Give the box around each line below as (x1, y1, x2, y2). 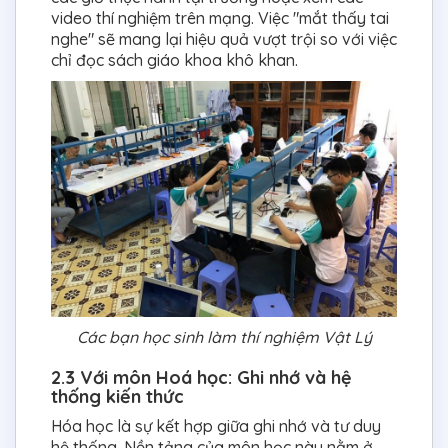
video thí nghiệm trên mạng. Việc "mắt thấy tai (51, 7, 389, 28)
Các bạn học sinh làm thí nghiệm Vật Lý (76, 326, 372, 347)
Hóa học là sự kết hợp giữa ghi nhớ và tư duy (51, 415, 381, 436)
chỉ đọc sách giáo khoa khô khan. (51, 49, 298, 70)
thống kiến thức (51, 384, 189, 408)
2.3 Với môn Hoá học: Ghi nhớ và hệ (51, 365, 352, 389)
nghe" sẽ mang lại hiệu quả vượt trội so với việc (51, 28, 397, 49)
